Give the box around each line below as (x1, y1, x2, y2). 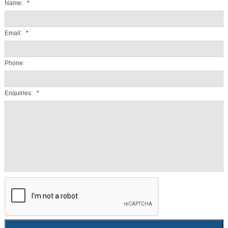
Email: (4, 30, 22, 37)
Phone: (4, 60, 24, 67)
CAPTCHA (4, 177, 34, 185)
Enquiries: (4, 90, 33, 97)
